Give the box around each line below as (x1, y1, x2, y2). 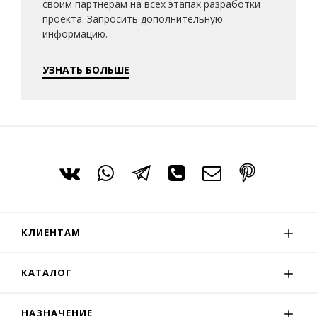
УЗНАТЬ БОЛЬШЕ (42, 63, 129, 76)
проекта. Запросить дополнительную (42, 12, 223, 25)
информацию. (42, 27, 108, 40)
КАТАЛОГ (21, 266, 72, 279)
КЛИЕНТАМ (21, 226, 81, 238)
